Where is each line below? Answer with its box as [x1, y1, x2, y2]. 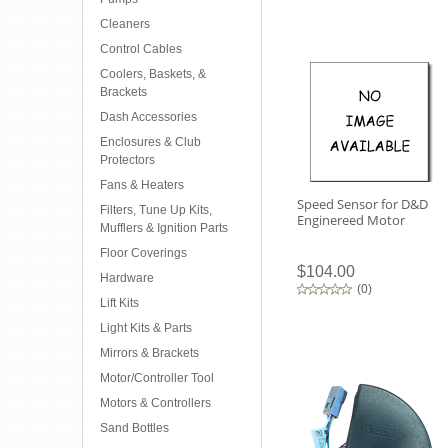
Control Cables [100, 42, 182, 56]
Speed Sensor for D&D [297, 195, 428, 213]
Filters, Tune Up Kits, [100, 203, 212, 217]
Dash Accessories [100, 110, 197, 124]
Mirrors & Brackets [100, 346, 199, 360]
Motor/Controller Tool [100, 371, 214, 385]
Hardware [100, 271, 154, 285]
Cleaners [100, 17, 150, 31]
